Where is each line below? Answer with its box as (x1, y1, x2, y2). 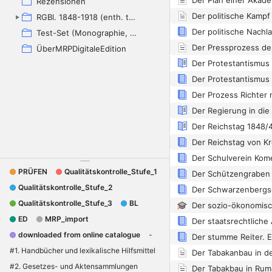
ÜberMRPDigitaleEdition (36, 44, 126, 53)
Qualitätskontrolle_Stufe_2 (18, 182, 112, 192)
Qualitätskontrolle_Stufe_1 (64, 166, 157, 176)
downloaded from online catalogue (18, 229, 140, 239)
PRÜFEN (18, 166, 47, 176)
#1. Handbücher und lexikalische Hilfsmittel (10, 245, 155, 255)
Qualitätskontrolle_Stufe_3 (18, 198, 112, 208)
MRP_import (45, 214, 89, 223)
